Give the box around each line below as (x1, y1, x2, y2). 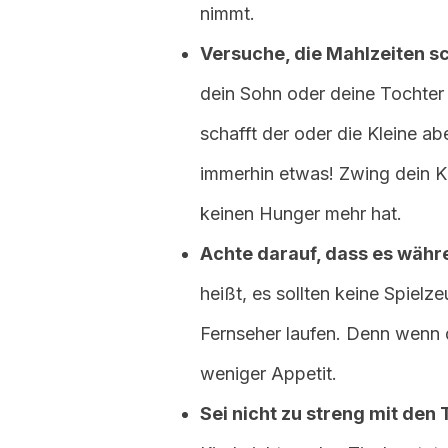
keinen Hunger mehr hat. (200, 203, 402, 224)
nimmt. (200, 3, 255, 24)
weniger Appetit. (200, 363, 337, 384)
